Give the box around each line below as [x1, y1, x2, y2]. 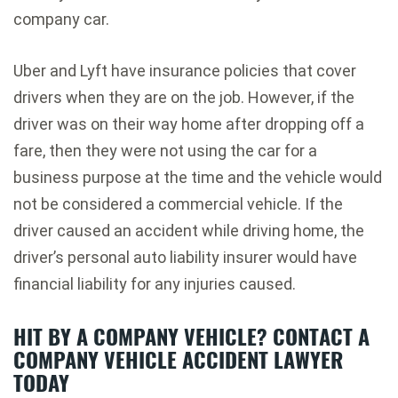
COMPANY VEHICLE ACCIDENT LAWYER [13, 343, 343, 376]
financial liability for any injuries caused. [13, 275, 296, 294]
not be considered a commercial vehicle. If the [13, 195, 343, 214]
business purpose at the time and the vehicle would [13, 168, 382, 187]
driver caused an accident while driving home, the [13, 221, 364, 241]
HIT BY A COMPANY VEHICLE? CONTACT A [13, 320, 370, 353]
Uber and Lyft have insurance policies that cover [13, 61, 356, 81]
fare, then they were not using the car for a [13, 141, 317, 161]
